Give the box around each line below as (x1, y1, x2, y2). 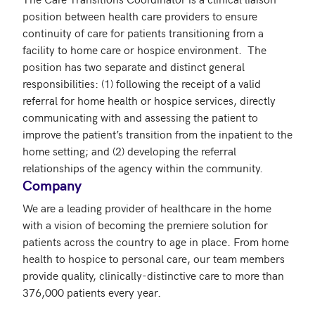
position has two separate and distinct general (22, 58, 245, 74)
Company (22, 175, 82, 194)
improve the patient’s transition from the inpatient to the (22, 126, 292, 141)
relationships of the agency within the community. (22, 160, 263, 175)
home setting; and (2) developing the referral (22, 143, 236, 158)
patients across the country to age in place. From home (22, 233, 289, 249)
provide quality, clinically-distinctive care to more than (22, 267, 284, 283)
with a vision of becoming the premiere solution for (22, 217, 268, 232)
